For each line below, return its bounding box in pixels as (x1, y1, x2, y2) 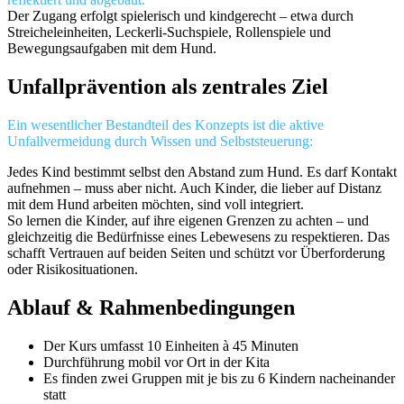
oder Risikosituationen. (7, 262, 138, 278)
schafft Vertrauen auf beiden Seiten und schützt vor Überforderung (7, 245, 385, 262)
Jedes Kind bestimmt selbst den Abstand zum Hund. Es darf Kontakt (7, 164, 397, 180)
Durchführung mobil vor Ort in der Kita (43, 354, 270, 371)
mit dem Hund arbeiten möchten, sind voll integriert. (7, 197, 304, 213)
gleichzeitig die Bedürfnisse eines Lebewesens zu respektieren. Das (7, 229, 390, 245)
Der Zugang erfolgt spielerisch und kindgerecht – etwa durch (7, 8, 353, 24)
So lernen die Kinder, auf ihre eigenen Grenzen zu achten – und (7, 213, 369, 229)
